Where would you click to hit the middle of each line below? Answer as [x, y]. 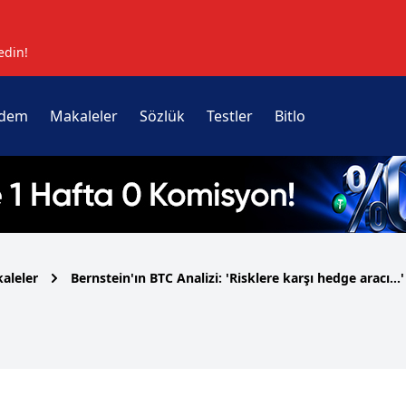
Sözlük [162, 116]
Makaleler [83, 116]
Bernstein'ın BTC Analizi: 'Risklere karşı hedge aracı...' [237, 278]
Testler [229, 116]
